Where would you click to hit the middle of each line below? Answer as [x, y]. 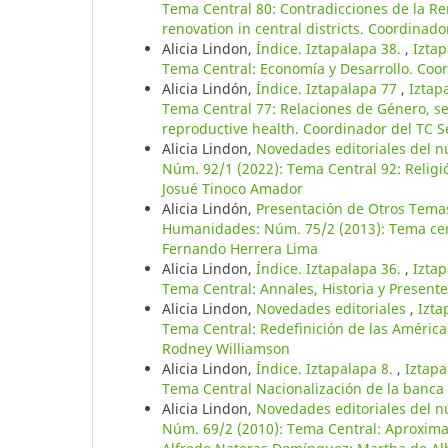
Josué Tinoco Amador [232, 189]
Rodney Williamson [226, 349]
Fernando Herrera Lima [240, 249]
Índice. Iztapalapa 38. [330, 49]
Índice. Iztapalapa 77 [328, 89]
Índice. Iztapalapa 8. [326, 369]
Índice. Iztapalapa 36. [330, 269]
